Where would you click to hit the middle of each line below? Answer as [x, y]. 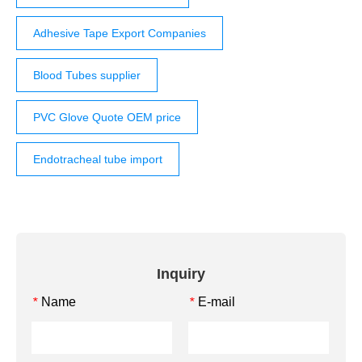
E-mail [217, 302]
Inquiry [181, 274]
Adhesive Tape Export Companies [120, 34]
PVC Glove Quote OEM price [107, 118]
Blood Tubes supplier [87, 76]
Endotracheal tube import [98, 160]
